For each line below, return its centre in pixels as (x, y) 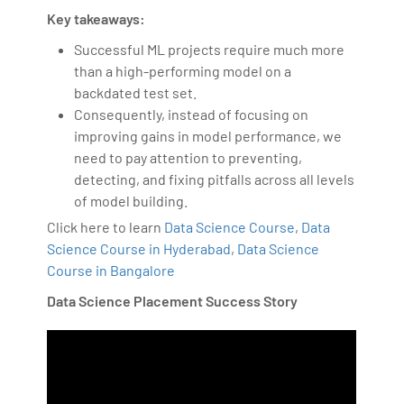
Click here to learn (106, 226)
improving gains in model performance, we (208, 135)
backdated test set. (136, 92)
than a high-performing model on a (183, 70)
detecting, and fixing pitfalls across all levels (215, 179)
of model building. (131, 200)
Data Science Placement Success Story (173, 300)
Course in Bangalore (111, 270)
